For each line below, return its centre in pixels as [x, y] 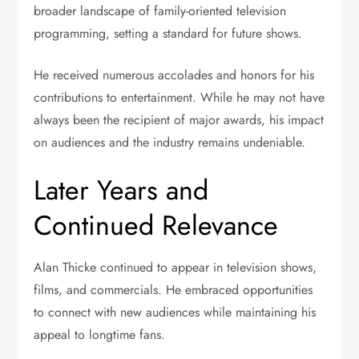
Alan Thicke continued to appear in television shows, [175, 268]
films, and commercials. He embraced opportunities [173, 290]
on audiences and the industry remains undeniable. [170, 143]
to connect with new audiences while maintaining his [175, 313]
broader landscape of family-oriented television [160, 11]
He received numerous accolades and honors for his [174, 75]
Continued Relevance [156, 226]
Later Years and [121, 191]
